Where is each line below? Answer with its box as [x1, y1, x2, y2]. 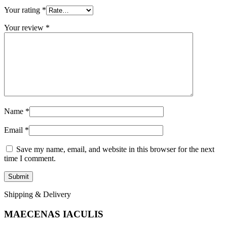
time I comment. [4, 154, 56, 163]
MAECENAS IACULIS [4, 208, 103, 219]
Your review [4, 23, 46, 32]
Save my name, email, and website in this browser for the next [16, 145, 214, 154]
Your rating [4, 6, 42, 15]
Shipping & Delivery [4, 190, 71, 199]
